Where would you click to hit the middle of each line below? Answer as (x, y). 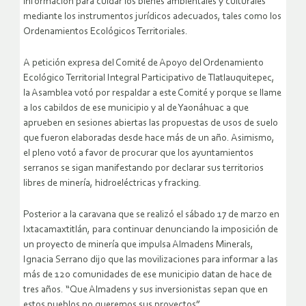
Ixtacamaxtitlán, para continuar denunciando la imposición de (151, 230)
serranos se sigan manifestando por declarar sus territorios (143, 169)
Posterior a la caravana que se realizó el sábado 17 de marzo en (151, 215)
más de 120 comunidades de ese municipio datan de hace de (148, 275)
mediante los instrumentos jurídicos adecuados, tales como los (152, 17)
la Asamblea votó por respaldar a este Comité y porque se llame (152, 94)
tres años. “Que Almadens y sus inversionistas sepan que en (145, 290)
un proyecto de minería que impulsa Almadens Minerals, (138, 245)
